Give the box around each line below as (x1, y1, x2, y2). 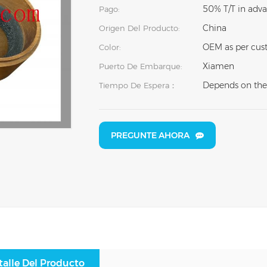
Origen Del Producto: (98, 23, 180, 33)
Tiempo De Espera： (98, 80, 177, 90)
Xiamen (203, 60, 235, 72)
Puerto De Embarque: (98, 61, 182, 71)
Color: (98, 42, 121, 52)
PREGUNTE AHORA (110, 129, 190, 141)
